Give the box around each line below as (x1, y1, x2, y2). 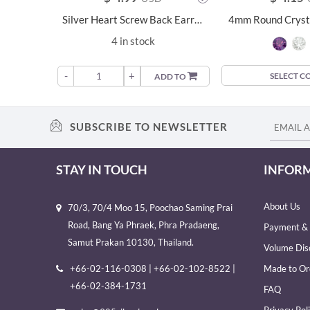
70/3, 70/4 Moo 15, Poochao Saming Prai (68, 201, 232, 213)
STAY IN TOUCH (56, 161, 147, 177)
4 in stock (111, 35, 155, 47)
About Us (264, 200, 300, 212)
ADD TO (154, 71, 188, 82)
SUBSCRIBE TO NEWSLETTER (67, 120, 228, 133)
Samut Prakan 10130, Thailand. (68, 236, 194, 248)
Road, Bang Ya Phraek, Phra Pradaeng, (68, 219, 219, 230)
